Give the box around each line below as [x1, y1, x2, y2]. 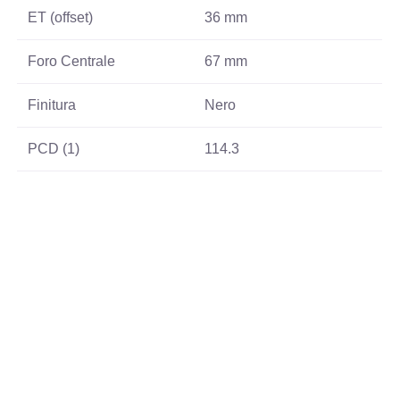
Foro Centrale [28, 54, 116, 70]
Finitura [28, 97, 77, 113]
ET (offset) [28, 10, 94, 26]
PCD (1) [28, 141, 80, 157]
